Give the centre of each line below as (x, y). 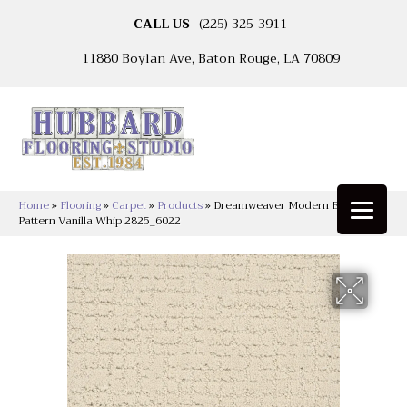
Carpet (129, 206)
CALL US (162, 24)
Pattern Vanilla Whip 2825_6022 (99, 221)
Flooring (80, 206)
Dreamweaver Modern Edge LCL (297, 206)
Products (180, 206)
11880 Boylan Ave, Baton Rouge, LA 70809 (210, 58)
